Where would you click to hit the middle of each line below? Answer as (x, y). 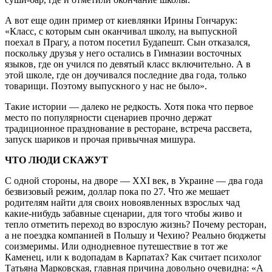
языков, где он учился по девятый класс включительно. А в (128, 64)
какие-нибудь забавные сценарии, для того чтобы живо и (124, 213)
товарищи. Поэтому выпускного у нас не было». (106, 86)
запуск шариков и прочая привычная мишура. (100, 139)
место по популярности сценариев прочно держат (108, 117)
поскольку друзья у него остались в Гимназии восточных (123, 53)
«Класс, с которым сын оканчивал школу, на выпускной (121, 31)
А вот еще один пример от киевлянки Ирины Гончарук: (121, 20)
